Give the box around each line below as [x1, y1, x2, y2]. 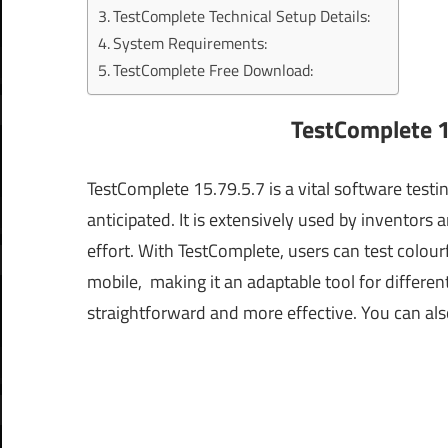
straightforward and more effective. [87, 299, 361, 327]
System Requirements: [113, 31, 268, 56]
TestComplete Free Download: [113, 58, 314, 83]
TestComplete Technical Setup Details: [113, 4, 371, 29]
